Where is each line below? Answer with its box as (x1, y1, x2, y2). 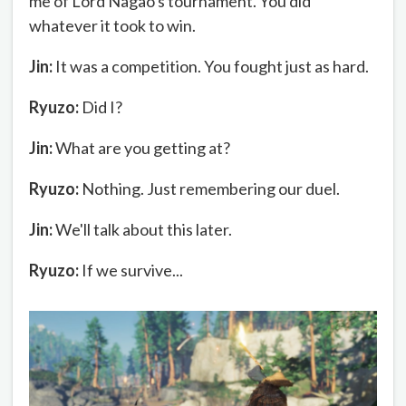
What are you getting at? (53, 138, 230, 159)
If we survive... (79, 260, 183, 281)
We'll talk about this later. (53, 219, 232, 240)
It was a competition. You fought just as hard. (53, 56, 369, 77)
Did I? (79, 97, 122, 118)
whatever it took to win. (29, 15, 196, 36)
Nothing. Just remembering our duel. (79, 179, 340, 199)
